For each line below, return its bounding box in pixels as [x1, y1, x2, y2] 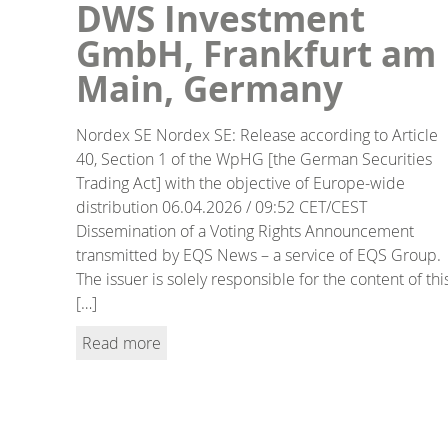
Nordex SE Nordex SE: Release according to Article [76, 123, 438, 146]
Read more [82, 331, 161, 354]
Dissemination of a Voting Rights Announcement [76, 219, 414, 242]
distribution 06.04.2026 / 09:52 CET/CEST [76, 195, 367, 218]
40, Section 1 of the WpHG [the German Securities [76, 147, 432, 170]
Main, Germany [76, 64, 343, 113]
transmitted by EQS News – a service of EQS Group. [76, 243, 441, 266]
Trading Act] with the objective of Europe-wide [76, 171, 405, 194]
